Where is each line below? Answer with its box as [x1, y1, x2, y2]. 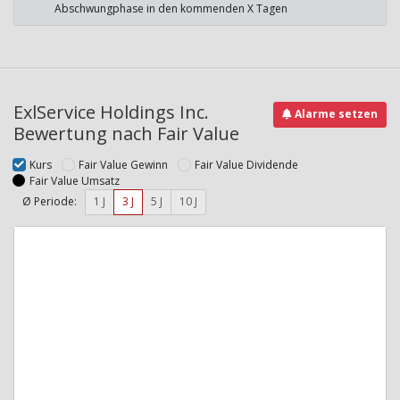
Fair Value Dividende [195, 156, 298, 172]
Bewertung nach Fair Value [13, 121, 239, 146]
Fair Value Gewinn [79, 156, 168, 172]
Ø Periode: [22, 194, 77, 210]
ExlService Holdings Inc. [13, 99, 209, 124]
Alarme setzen [292, 106, 378, 122]
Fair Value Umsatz [29, 172, 120, 188]
